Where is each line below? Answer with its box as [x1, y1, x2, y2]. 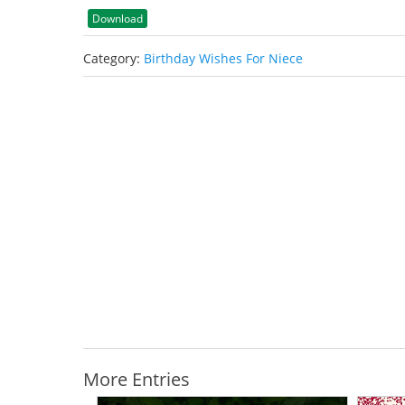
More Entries [83, 367, 190, 391]
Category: [83, 50, 144, 67]
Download [92, 11, 143, 26]
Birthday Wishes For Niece [144, 50, 303, 67]
